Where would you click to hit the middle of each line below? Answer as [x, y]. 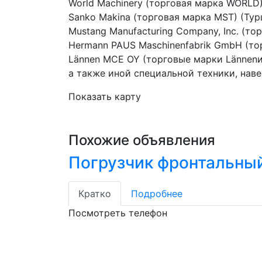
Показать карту [105, 96]
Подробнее [157, 194]
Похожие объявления [142, 140]
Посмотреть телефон [118, 213]
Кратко [95, 194]
